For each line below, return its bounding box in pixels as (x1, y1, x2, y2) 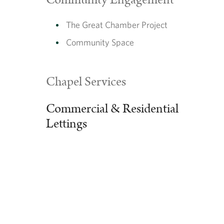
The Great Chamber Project (66, 19, 167, 30)
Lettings (46, 115, 87, 133)
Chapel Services (46, 73, 126, 91)
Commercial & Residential (46, 100, 178, 118)
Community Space (66, 37, 134, 47)
